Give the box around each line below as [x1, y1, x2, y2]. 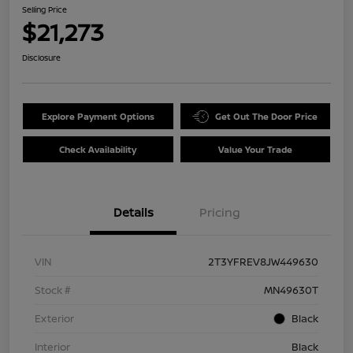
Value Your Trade [217, 143, 292, 156]
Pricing [199, 204, 240, 221]
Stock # [35, 283, 71, 298]
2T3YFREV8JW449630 [208, 255, 318, 269]
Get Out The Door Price [215, 110, 318, 123]
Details [113, 204, 154, 221]
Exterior [35, 311, 74, 326]
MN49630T [264, 283, 318, 298]
